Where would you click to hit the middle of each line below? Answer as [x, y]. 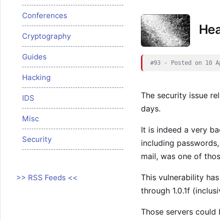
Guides [34, 56]
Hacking [36, 77]
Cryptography [46, 36]
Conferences [45, 15]
